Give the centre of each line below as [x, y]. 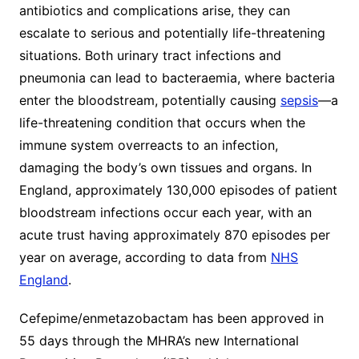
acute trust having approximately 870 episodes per [174, 235]
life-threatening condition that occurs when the [162, 123]
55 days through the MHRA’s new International [159, 341]
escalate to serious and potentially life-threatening [172, 33]
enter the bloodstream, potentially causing [149, 101]
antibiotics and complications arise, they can [154, 11]
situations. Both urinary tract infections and [150, 56]
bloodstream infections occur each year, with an [165, 213]
